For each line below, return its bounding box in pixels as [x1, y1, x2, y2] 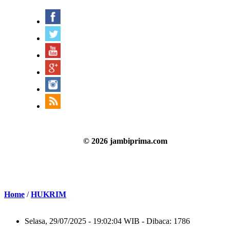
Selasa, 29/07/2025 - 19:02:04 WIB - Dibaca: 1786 [25, 216, 190, 225]
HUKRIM [31, 189, 66, 199]
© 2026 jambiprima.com [83, 136, 167, 145]
